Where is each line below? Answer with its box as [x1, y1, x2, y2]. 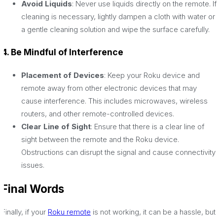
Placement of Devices [21, 70, 104, 80]
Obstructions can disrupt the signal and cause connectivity [21, 147, 216, 157]
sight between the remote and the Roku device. [21, 134, 179, 144]
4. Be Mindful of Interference [1, 47, 123, 58]
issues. [21, 160, 44, 170]
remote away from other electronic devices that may [21, 83, 197, 93]
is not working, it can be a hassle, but [91, 207, 216, 217]
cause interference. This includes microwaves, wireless [21, 96, 208, 106]
